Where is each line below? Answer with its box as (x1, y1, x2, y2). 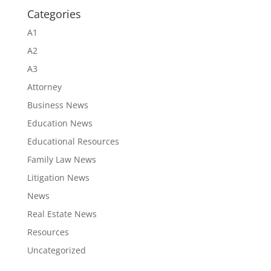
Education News (27, 117, 93, 129)
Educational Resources (27, 135, 119, 148)
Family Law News (27, 154, 96, 166)
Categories (27, 7, 81, 22)
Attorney (27, 81, 62, 93)
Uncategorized (27, 244, 86, 256)
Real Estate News (27, 208, 97, 220)
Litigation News (27, 172, 90, 184)
